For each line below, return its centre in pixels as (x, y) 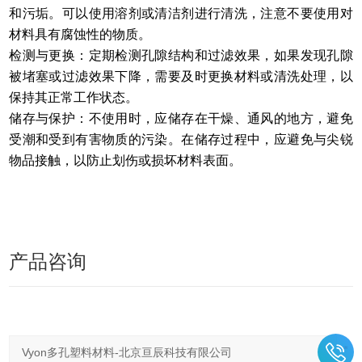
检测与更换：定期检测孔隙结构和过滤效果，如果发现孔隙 (181, 56)
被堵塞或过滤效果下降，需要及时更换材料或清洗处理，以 (181, 77)
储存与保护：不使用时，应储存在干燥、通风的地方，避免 (181, 119)
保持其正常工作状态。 (74, 98)
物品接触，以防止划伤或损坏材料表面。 (126, 161)
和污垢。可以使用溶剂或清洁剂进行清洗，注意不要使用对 (181, 14)
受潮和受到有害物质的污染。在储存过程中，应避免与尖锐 (181, 140)
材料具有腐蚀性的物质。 (80, 35)
